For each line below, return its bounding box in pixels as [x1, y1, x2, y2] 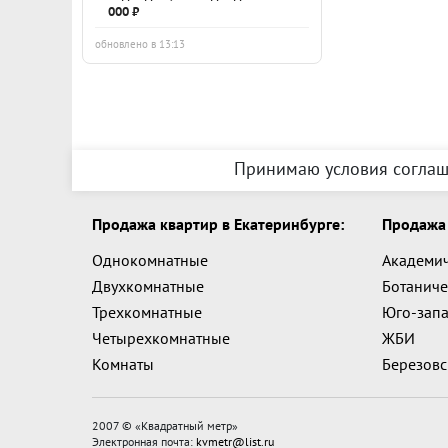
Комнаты [92, 354, 154, 374]
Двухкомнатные [92, 276, 204, 296]
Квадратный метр [141, 418, 232, 433]
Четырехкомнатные [92, 328, 230, 348]
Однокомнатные [92, 250, 208, 270]
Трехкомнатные [92, 302, 202, 322]
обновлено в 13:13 [95, 37, 185, 51]
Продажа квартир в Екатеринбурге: [92, 214, 344, 234]
